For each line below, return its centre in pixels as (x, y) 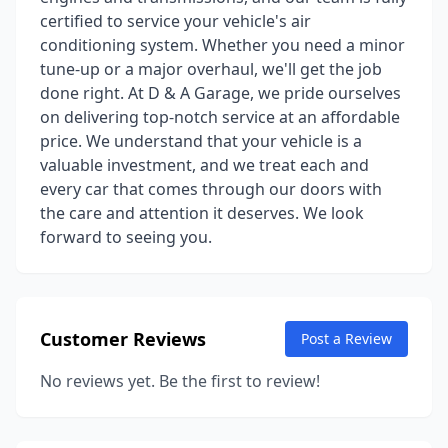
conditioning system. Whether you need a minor (222, 45)
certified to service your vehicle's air (175, 21)
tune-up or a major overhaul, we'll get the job (211, 69)
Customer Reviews (123, 339)
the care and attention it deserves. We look (202, 213)
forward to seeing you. (126, 237)
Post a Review (346, 338)
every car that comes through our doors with (211, 189)
